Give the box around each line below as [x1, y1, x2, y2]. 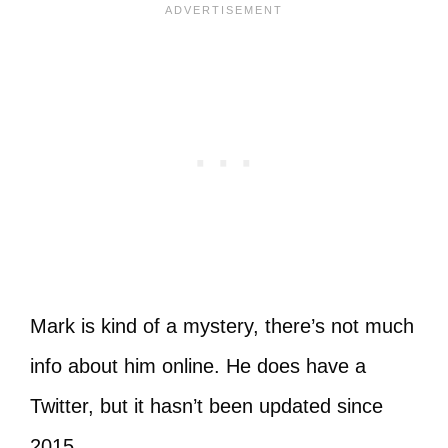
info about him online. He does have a [30, 354, 366, 377]
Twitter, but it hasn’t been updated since [30, 394, 383, 417]
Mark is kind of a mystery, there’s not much [30, 314, 414, 337]
